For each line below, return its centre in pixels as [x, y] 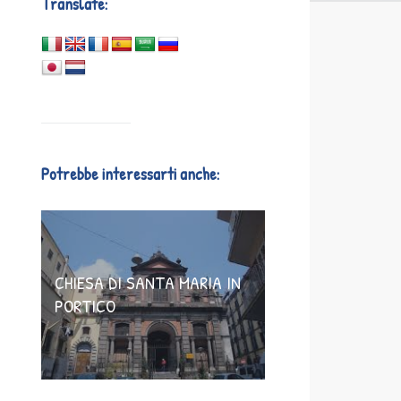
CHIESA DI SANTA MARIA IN [148, 282]
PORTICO [85, 306]
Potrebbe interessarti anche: [130, 174]
